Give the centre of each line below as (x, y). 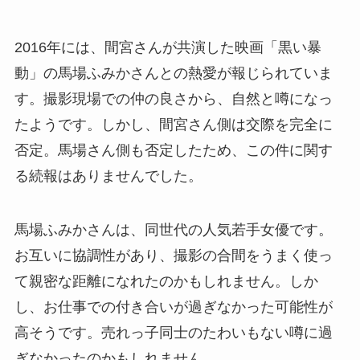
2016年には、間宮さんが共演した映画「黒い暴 (168, 47)
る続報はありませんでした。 (108, 176)
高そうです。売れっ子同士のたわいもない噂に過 (173, 333)
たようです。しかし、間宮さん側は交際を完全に (173, 124)
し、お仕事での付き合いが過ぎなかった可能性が (173, 307)
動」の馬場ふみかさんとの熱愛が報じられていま (173, 73)
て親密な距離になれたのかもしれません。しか (166, 282)
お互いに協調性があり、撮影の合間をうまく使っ (173, 256)
